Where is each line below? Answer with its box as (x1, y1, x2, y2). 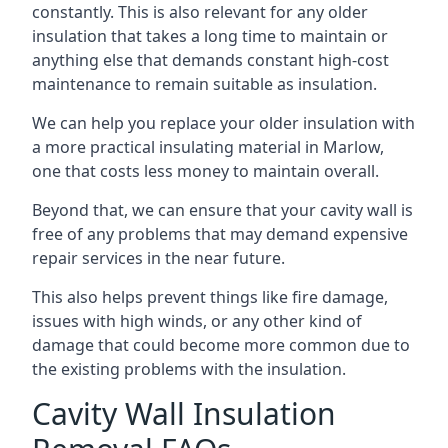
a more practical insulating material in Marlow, (32, 136, 384, 158)
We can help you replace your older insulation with (32, 112, 415, 134)
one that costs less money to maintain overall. (32, 160, 379, 182)
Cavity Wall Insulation (32, 393, 336, 434)
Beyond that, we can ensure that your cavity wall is (32, 199, 413, 221)
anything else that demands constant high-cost (32, 49, 389, 71)
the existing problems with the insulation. (32, 358, 346, 380)
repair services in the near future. (32, 247, 285, 269)
